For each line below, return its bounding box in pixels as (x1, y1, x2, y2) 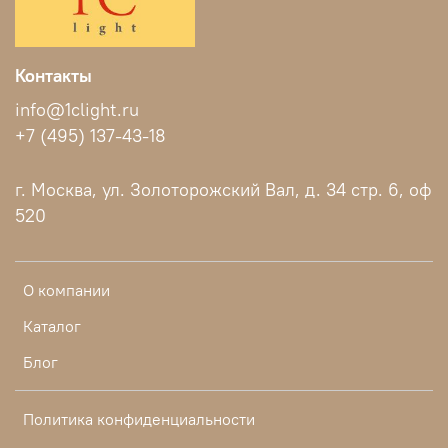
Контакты (15, 65, 92, 88)
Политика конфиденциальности (23, 409, 255, 430)
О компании (23, 280, 110, 301)
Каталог (23, 316, 81, 337)
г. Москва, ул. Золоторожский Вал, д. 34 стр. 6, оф (15, 179, 432, 202)
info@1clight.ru (15, 99, 139, 122)
